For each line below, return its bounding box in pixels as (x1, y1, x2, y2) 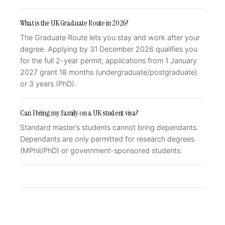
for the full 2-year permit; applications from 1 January (20, 56, 197, 65)
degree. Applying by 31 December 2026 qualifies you (20, 45, 197, 54)
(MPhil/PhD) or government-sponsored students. (20, 146, 182, 155)
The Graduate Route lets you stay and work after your (20, 33, 200, 42)
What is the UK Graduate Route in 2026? (20, 18, 129, 28)
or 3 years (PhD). (20, 79, 76, 88)
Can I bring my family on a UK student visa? (20, 107, 139, 118)
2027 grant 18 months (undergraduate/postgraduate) (20, 68, 197, 77)
